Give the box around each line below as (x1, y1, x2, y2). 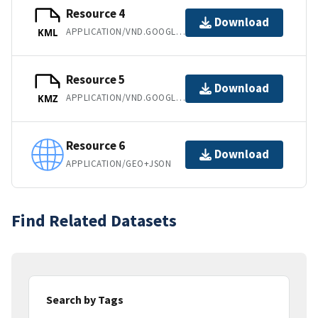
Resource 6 (66, 138, 125, 154)
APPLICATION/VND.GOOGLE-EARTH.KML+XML (175, 26, 185, 38)
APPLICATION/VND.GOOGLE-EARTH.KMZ (175, 92, 185, 104)
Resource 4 (66, 6, 125, 22)
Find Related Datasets (11, 209, 177, 231)
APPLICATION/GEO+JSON (66, 158, 172, 170)
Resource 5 (66, 72, 125, 88)
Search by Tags (46, 292, 124, 307)
